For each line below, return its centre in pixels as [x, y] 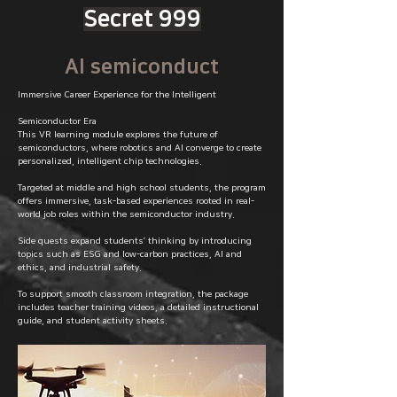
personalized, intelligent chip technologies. [110, 161]
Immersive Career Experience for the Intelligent [117, 95]
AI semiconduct [142, 66]
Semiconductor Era [57, 121]
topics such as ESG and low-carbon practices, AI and [130, 254]
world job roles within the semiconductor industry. [126, 214]
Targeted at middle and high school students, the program [142, 188]
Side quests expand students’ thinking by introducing [135, 241]
